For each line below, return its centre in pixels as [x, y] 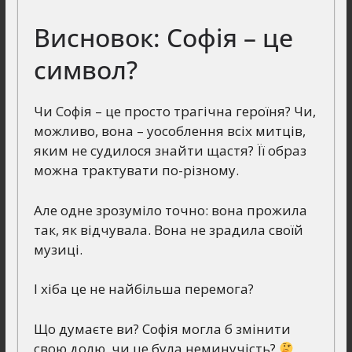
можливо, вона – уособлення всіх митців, [169, 131]
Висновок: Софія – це [163, 38]
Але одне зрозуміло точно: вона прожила [170, 210]
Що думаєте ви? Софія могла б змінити [162, 328]
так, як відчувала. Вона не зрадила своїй [168, 229]
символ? [85, 70]
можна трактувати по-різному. [136, 170]
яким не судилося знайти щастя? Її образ [170, 151]
